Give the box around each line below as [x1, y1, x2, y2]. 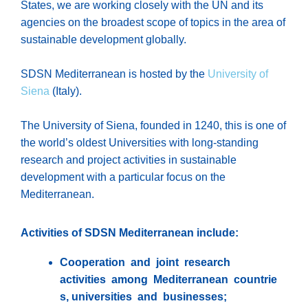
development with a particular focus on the [21, 170, 225, 183]
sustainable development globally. [21, 33, 186, 45]
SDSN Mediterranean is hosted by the [21, 67, 208, 80]
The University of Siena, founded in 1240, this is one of [21, 119, 286, 131]
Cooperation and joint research [59, 256, 230, 269]
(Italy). [49, 85, 82, 97]
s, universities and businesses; [59, 291, 227, 303]
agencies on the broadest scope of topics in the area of [21, 16, 285, 28]
